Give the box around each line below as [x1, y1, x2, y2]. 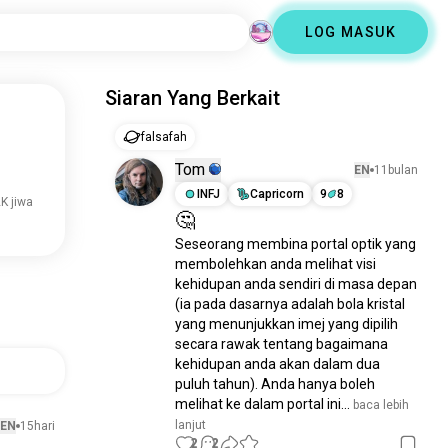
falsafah [141, 130, 188, 144]
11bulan [373, 163, 418, 177]
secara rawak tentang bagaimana [175, 336, 389, 352]
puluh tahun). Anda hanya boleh [175, 376, 376, 392]
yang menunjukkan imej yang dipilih [175, 316, 399, 332]
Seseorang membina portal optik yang [175, 236, 417, 252]
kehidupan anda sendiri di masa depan [175, 276, 418, 292]
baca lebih [350, 398, 410, 412]
